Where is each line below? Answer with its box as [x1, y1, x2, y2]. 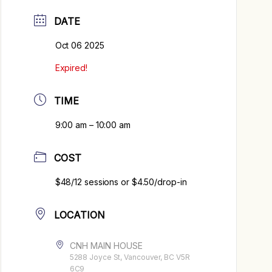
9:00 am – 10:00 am [55, 120, 131, 131]
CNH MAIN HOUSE [69, 240, 143, 251]
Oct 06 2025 [55, 40, 104, 51]
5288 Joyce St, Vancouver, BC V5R [69, 253, 190, 262]
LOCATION [54, 209, 106, 222]
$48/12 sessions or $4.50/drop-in [55, 177, 187, 188]
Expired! [55, 63, 87, 73]
